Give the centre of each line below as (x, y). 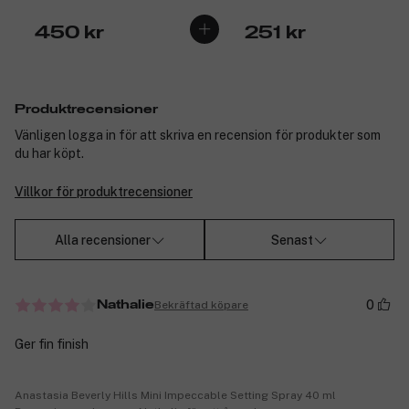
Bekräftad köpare (201, 304)
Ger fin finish (52, 345)
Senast (292, 240)
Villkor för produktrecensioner (104, 192)
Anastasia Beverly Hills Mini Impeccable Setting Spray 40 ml (175, 396)
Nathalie (126, 305)
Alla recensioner (102, 240)
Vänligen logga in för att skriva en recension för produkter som (198, 136)
